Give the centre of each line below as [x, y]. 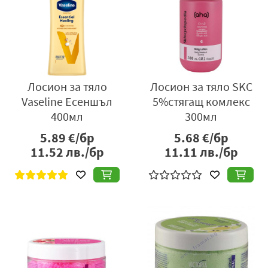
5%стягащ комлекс [201, 102]
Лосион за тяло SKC [201, 87]
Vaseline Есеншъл [67, 102]
